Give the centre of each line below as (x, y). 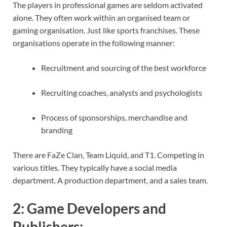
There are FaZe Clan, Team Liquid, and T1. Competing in (108, 155)
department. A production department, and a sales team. (110, 180)
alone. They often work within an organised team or (101, 18)
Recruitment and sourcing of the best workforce (124, 68)
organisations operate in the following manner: (94, 43)
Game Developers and (97, 209)
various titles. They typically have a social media (95, 168)
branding (57, 130)
